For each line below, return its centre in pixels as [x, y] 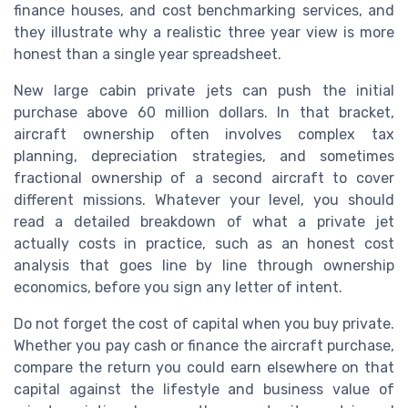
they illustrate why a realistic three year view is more [204, 32]
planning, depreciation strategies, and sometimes [204, 156]
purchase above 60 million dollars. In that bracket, [204, 112]
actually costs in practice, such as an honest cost [204, 243]
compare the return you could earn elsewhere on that [204, 367]
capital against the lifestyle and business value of [204, 389]
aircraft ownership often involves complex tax [204, 134]
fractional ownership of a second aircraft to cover [204, 178]
